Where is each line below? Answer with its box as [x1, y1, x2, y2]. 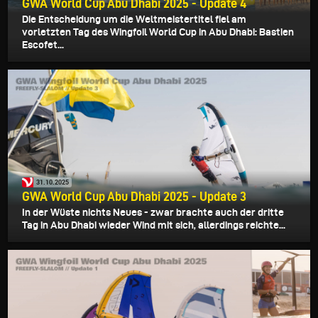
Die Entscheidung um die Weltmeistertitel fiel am [22, 13, 246, 25]
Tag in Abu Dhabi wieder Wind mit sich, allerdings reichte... [22, 219, 285, 231]
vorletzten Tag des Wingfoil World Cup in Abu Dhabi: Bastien [22, 26, 294, 38]
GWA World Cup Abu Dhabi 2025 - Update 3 [22, 189, 246, 203]
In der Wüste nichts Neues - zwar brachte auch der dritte [22, 206, 284, 218]
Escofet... [22, 38, 64, 50]
